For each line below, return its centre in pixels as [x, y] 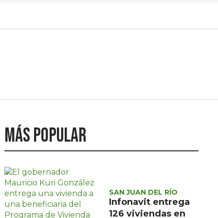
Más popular [45, 136]
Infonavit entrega [150, 202]
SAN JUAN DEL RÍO [144, 192]
